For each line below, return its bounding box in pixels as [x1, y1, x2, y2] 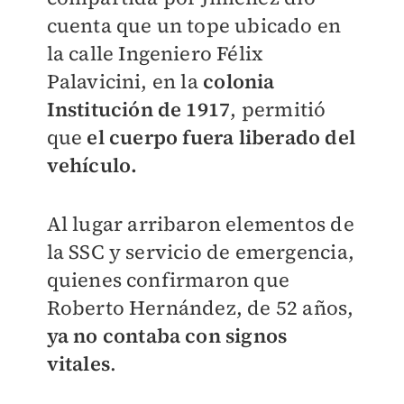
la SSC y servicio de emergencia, [46, 238, 354, 266]
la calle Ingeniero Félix [46, 40, 264, 68]
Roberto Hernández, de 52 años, [46, 294, 354, 322]
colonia [197, 68, 275, 96]
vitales [46, 350, 110, 378]
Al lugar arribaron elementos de [46, 210, 354, 238]
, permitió [230, 96, 326, 124]
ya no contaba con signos [46, 322, 288, 350]
